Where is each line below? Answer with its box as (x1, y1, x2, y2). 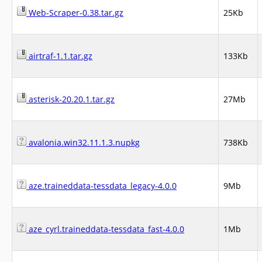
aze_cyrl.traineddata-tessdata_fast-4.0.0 (26, 223, 184, 235)
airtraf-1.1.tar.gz (26, 50, 92, 61)
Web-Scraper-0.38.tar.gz (26, 7, 123, 18)
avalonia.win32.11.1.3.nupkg (26, 137, 140, 148)
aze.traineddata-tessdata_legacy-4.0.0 (26, 180, 177, 191)
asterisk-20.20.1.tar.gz (26, 94, 115, 105)
